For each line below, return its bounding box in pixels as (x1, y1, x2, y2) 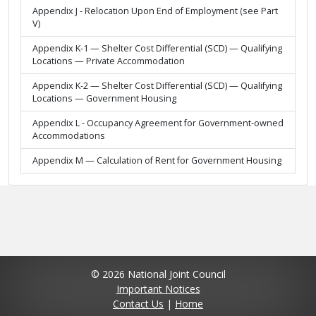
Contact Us (113, 297, 164, 311)
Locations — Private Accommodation (32, 55, 185, 68)
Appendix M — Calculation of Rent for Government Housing (32, 154, 281, 167)
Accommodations (32, 130, 105, 142)
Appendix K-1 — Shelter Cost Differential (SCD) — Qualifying (32, 42, 282, 55)
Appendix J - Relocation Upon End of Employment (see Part (32, 5, 278, 18)
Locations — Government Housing (32, 92, 176, 105)
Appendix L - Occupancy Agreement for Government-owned (32, 117, 284, 130)
